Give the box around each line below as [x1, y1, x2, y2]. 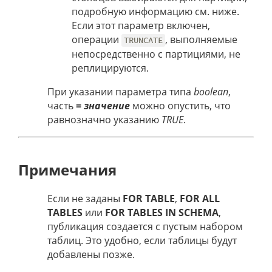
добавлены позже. [47, 248, 135, 262]
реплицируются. [72, 61, 149, 75]
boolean [194, 85, 228, 99]
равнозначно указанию [47, 113, 161, 127]
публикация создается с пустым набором [47, 220, 243, 234]
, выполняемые [165, 33, 238, 47]
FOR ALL [180, 192, 220, 206]
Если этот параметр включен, [72, 19, 210, 33]
